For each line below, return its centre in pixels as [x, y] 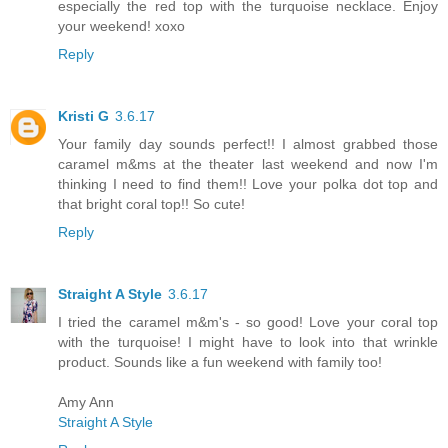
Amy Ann [86, 401]
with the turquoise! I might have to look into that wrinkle [248, 341]
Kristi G [83, 115]
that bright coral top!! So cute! [151, 203]
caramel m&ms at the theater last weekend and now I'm [248, 163]
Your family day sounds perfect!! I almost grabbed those [248, 143]
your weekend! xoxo [121, 25]
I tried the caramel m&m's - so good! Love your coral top [248, 321]
